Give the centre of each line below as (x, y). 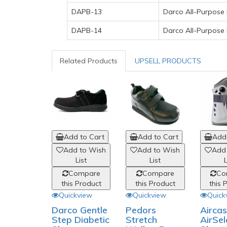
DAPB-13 (87, 12)
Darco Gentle (80, 210)
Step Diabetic (81, 220)
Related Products (89, 61)
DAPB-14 (87, 30)
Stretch (142, 220)
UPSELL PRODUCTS (168, 61)
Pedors (141, 210)
